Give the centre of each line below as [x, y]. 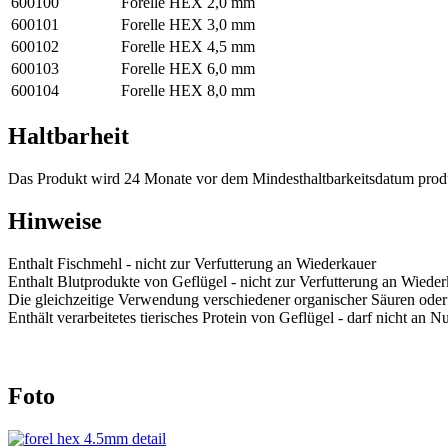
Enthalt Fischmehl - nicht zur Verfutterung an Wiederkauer [192, 264]
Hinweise [55, 221]
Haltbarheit [68, 136]
